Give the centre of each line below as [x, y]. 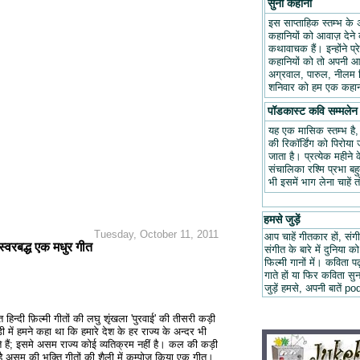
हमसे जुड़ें [282, 220]
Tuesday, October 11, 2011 [157, 235]
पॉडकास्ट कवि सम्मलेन [312, 112]
